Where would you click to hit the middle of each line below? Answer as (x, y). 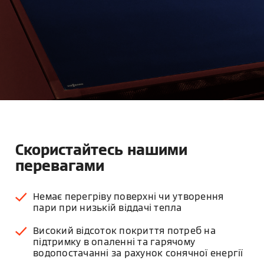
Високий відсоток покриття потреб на (124, 231)
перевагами (60, 165)
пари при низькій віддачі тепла (108, 208)
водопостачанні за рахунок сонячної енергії (138, 253)
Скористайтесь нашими (102, 149)
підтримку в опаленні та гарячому (114, 242)
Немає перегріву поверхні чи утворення (128, 197)
